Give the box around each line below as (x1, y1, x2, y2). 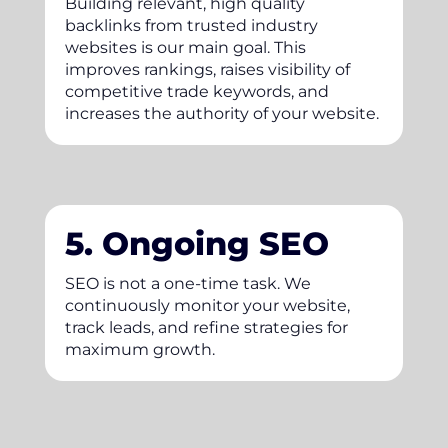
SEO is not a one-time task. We (64, 273, 311, 293)
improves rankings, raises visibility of (64, 59, 350, 79)
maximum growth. (64, 339, 215, 359)
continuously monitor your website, (64, 295, 350, 315)
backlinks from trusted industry (64, 15, 318, 35)
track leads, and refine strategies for (64, 317, 348, 337)
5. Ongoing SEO (64, 223, 329, 263)
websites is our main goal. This (64, 37, 306, 57)
